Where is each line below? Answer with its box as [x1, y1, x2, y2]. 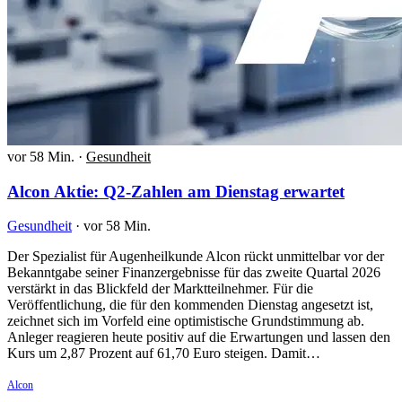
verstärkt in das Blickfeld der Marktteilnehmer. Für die [7, 281, 313, 297]
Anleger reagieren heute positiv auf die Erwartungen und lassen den [7, 329, 390, 345]
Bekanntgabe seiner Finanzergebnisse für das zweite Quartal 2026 [7, 265, 380, 281]
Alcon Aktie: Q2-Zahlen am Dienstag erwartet [7, 181, 345, 201]
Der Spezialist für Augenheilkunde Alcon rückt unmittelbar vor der [7, 249, 384, 265]
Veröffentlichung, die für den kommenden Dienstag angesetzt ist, [7, 297, 373, 313]
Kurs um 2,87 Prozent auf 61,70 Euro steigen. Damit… [7, 345, 320, 362]
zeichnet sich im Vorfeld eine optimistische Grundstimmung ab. [7, 313, 364, 329]
